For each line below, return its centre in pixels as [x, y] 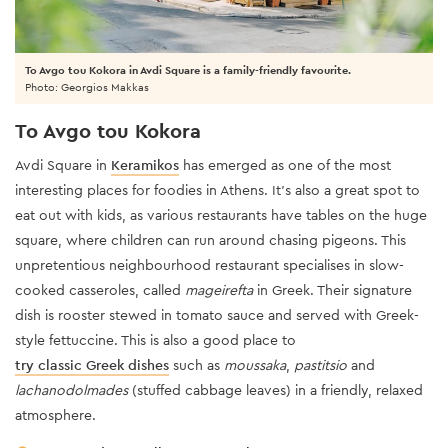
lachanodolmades [71, 389]
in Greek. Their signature [332, 289]
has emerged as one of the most [285, 164]
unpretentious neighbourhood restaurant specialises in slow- [209, 264]
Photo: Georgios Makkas [87, 86]
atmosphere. [55, 414]
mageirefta [219, 289]
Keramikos [145, 164]
